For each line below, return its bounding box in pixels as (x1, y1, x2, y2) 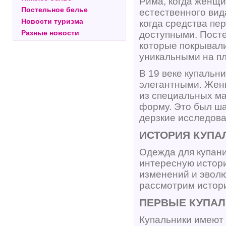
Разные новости (21, 29, 79, 37)
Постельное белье (21, 6, 88, 14)
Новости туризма (21, 17, 83, 25)
